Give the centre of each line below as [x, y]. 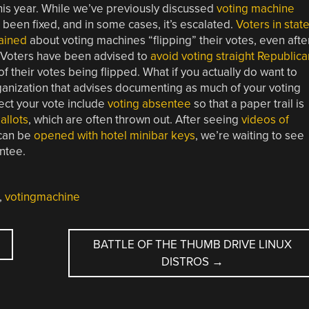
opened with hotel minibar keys [114, 135]
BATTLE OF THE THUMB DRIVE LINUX [192, 244]
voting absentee [149, 103]
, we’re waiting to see [249, 135]
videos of [265, 119]
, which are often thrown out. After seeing [134, 119]
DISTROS [186, 261]
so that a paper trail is [247, 103]
